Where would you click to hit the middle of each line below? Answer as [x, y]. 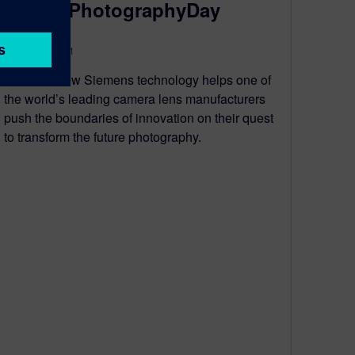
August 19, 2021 [39, 51]
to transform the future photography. [103, 137]
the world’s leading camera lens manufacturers [135, 99]
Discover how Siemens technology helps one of [137, 80]
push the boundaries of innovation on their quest [139, 118]
